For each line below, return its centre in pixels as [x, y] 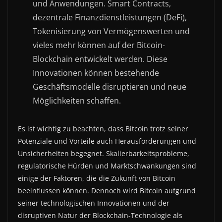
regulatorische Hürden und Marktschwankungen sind [107, 166]
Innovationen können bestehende [96, 73]
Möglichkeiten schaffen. [77, 100]
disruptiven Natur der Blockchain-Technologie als [100, 215]
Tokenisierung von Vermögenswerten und [111, 31]
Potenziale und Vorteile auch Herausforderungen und [107, 141]
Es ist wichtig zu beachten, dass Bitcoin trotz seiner [103, 128]
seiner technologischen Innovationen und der [94, 203]
